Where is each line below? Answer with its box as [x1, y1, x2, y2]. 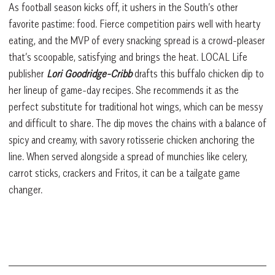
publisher [9, 67, 47, 80]
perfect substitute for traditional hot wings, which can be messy [9, 100, 263, 113]
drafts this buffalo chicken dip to [132, 67, 264, 80]
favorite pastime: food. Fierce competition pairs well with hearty [9, 17, 260, 30]
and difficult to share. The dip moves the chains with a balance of [9, 117, 266, 130]
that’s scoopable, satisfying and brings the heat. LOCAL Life [9, 50, 247, 63]
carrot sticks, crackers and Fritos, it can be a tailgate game [9, 166, 240, 179]
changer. [9, 183, 42, 196]
